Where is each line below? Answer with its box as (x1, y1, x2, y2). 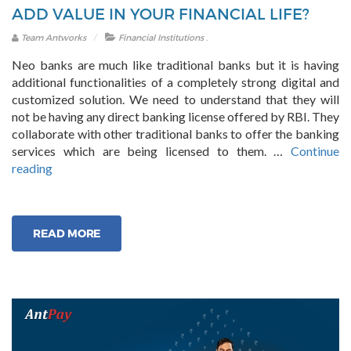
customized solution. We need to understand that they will (12, 92, 339, 107)
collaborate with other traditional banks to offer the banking (12, 126, 339, 142)
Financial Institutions (118, 32, 204, 43)
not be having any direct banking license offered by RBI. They (12, 109, 339, 125)
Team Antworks (19, 32, 86, 43)
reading (12, 161, 52, 176)
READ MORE (33, 226, 101, 241)
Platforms (52, 212, 106, 227)
